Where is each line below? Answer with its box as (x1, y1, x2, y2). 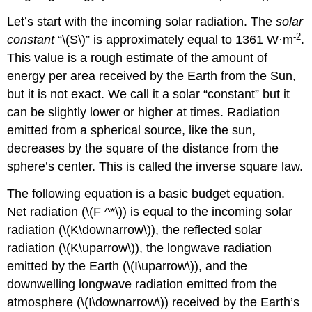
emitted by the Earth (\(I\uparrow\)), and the (7, 259, 248, 274)
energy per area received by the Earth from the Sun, (7, 69, 297, 84)
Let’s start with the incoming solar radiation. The (7, 15, 276, 29)
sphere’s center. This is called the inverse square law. (7, 159, 304, 174)
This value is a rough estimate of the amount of (7, 51, 268, 65)
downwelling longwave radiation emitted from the (7, 277, 278, 292)
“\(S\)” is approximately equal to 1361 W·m (54, 33, 294, 47)
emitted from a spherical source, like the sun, (7, 123, 256, 138)
